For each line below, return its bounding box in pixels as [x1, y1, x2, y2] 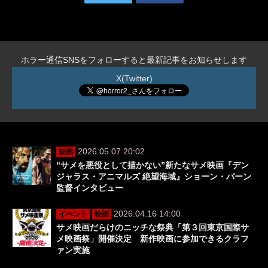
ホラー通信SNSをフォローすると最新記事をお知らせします [21, 55, 247, 65]
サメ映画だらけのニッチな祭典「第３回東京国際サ [56, 223, 249, 233]
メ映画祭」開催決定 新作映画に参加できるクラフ [56, 234, 249, 244]
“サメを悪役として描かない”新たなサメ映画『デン [56, 160, 249, 170]
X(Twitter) [115, 74, 153, 84]
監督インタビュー [56, 183, 123, 193]
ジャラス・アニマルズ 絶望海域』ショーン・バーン [56, 172, 251, 182]
